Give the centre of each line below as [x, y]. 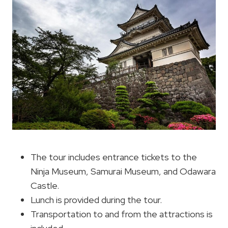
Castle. [45, 186]
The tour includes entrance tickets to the [114, 157]
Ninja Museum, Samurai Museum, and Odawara [123, 172]
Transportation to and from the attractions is [122, 214]
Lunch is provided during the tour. [96, 200]
